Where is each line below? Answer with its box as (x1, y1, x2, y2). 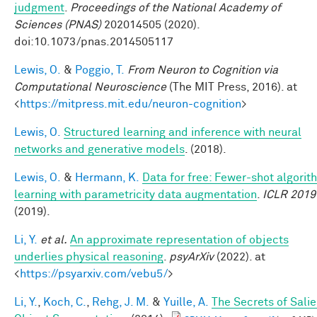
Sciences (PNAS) (14, 18, 101, 30)
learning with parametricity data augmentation (14, 188, 257, 200)
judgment (14, 1, 64, 13)
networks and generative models (14, 143, 185, 155)
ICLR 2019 (263, 188, 316, 200)
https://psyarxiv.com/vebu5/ (20, 267, 168, 279)
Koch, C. (43, 296, 86, 308)
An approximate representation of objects (70, 234, 289, 246)
